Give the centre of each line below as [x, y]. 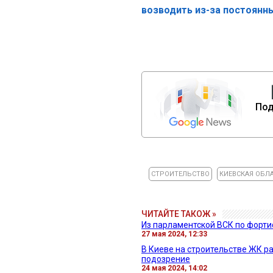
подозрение [166, 259]
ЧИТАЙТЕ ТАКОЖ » [179, 214]
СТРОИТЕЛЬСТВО [181, 174]
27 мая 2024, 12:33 [174, 234]
